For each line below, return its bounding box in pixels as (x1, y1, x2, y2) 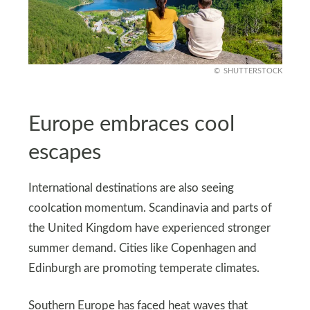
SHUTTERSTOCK (223, 66, 282, 75)
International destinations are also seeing (28, 183, 234, 194)
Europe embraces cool (28, 113, 235, 136)
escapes (28, 142, 101, 164)
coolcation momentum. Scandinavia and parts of (28, 203, 272, 215)
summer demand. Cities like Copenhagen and (28, 243, 257, 255)
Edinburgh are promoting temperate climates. (28, 263, 259, 275)
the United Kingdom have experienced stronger (28, 223, 271, 235)
